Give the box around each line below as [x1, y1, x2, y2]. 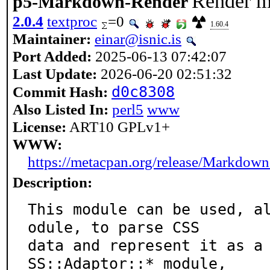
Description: [13, 174, 92, 190]
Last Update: [13, 65, 97, 82]
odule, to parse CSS [28, 218, 199, 236]
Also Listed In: [13, 101, 108, 118]
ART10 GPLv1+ [66, 118, 170, 135]
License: [13, 118, 66, 135]
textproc [47, 13, 97, 30]
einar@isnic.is [95, 30, 181, 47]
